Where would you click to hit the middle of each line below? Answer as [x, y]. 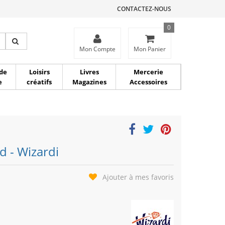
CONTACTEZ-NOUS [144, 9]
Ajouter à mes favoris [138, 177]
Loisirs [39, 72]
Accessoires [148, 82]
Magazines [89, 82]
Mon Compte [97, 49]
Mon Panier [150, 49]
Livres [89, 72]
